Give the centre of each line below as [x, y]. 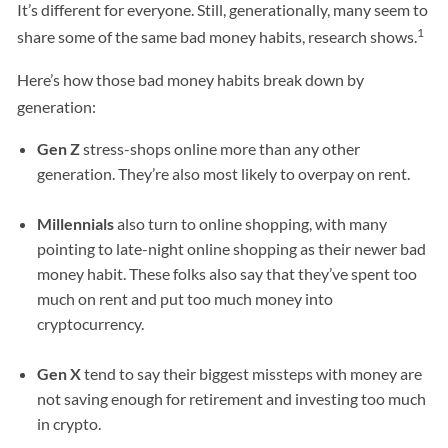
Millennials [76, 224]
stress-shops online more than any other [220, 149]
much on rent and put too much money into [185, 299]
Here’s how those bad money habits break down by [191, 80]
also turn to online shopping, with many [251, 224]
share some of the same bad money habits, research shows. [217, 37]
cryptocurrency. [91, 324]
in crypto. [69, 424]
